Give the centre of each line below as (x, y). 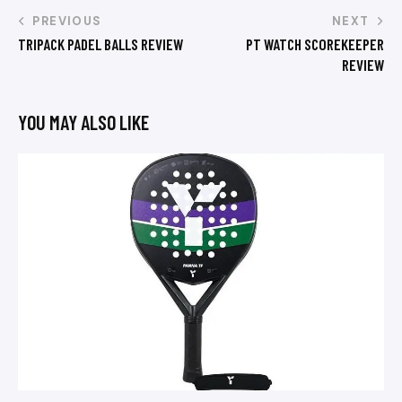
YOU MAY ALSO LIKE (83, 122)
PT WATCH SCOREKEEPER (315, 44)
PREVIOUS (67, 21)
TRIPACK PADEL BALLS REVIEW (100, 44)
